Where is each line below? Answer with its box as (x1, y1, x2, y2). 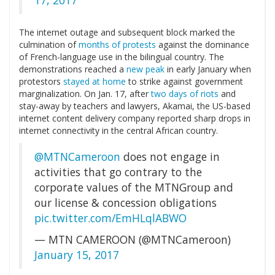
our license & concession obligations (34, 195, 217, 211)
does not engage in (120, 149, 220, 165)
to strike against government (126, 76, 243, 88)
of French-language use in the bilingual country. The (19, 51, 224, 63)
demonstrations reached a (19, 63, 126, 76)
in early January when (165, 63, 251, 76)
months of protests (79, 39, 156, 51)
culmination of (19, 39, 79, 51)
